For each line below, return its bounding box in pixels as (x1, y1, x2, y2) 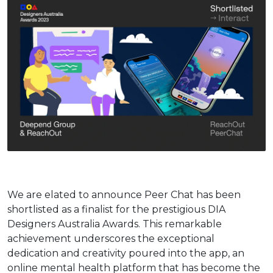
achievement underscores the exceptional (7, 233, 214, 245)
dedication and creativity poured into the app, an (7, 247, 244, 260)
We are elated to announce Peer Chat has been (7, 189, 241, 201)
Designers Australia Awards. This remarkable (7, 218, 222, 230)
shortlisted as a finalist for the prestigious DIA (7, 204, 225, 216)
